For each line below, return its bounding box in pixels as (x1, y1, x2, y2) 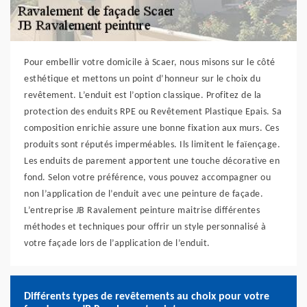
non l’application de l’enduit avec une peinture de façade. (24, 189, 263, 199)
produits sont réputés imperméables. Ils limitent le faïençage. (24, 140, 280, 150)
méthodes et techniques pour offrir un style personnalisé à (24, 222, 266, 232)
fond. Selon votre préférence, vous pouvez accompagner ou (24, 173, 271, 183)
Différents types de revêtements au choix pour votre (24, 291, 269, 302)
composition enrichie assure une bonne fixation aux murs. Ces (24, 123, 279, 134)
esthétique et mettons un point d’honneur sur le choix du (24, 74, 260, 84)
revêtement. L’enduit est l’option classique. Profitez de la (24, 90, 262, 101)
